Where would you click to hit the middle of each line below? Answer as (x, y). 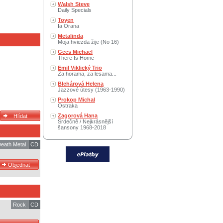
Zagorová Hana (78, 115)
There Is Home (76, 58)
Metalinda (70, 36)
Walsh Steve (74, 4)
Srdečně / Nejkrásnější (85, 121)
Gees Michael (75, 52)
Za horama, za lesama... (87, 74)
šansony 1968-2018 (82, 127)
